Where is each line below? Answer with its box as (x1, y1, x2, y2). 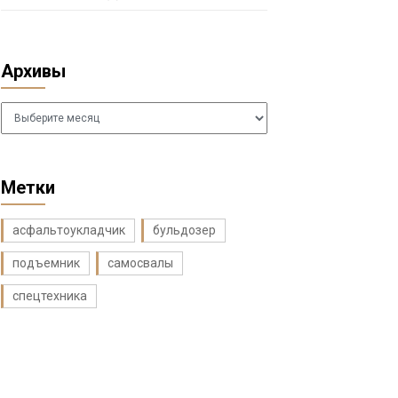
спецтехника (12, 289, 87, 303)
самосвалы (107, 256, 173, 270)
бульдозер (153, 223, 216, 237)
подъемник (12, 256, 80, 270)
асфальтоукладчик (12, 223, 125, 237)
